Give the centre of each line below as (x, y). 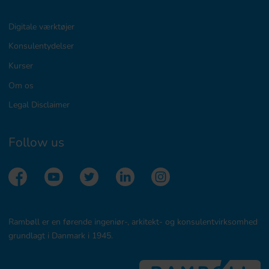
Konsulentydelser (41, 46)
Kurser (21, 65)
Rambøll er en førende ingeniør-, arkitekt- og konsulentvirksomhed (133, 222)
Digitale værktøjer (42, 26)
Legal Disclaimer (39, 105)
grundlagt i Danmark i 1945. (61, 236)
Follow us (37, 142)
